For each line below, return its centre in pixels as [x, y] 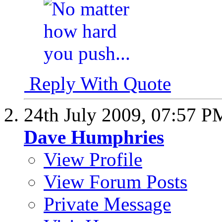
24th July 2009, [87, 115]
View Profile [93, 160]
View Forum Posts [115, 182]
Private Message [107, 204]
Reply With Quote [98, 84]
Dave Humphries [94, 137]
